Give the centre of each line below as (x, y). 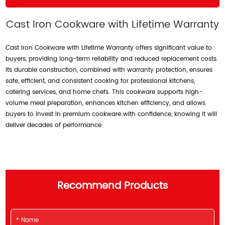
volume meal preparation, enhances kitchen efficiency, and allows (106, 103)
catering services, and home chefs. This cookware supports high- (104, 92)
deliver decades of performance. (54, 126)
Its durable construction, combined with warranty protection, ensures (109, 70)
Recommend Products (113, 186)
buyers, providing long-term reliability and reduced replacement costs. (112, 59)
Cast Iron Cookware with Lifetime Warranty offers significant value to (109, 48)
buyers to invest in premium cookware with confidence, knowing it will (111, 115)
